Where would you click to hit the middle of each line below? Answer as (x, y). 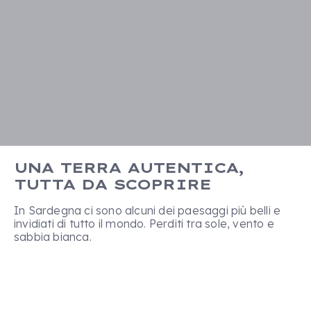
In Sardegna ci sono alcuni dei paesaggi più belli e (148, 210)
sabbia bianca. (53, 237)
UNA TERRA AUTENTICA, (129, 168)
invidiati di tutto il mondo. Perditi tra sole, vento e (144, 224)
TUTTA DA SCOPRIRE (112, 184)
